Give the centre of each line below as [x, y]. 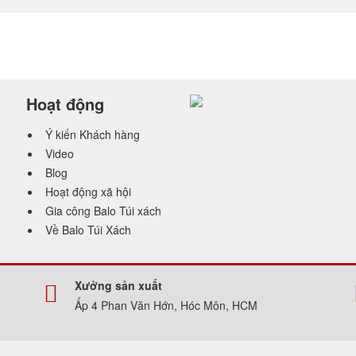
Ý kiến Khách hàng [93, 134]
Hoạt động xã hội [88, 191]
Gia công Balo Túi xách [103, 210]
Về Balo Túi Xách [88, 229]
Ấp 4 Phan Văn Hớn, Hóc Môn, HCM [166, 305]
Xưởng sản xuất [118, 285]
